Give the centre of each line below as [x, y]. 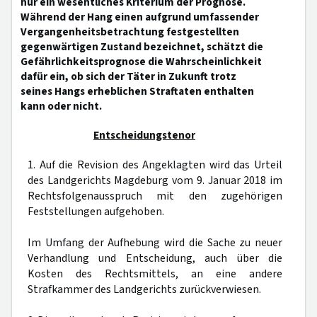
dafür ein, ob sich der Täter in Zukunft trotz [128, 76]
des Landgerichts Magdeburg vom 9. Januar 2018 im [155, 180]
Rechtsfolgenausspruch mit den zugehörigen [155, 196]
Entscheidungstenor [144, 135]
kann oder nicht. [61, 106]
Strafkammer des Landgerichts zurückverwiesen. [144, 289]
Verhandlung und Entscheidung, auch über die [155, 258]
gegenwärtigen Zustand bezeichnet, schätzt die [142, 47]
